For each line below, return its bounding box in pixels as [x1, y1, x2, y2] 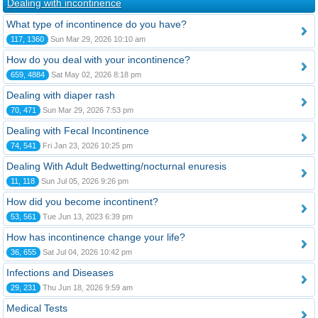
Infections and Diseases [6, 267, 114, 278]
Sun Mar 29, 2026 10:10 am [48, 35, 146, 43]
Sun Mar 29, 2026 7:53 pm [40, 106, 133, 114]
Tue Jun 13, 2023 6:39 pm [40, 212, 133, 221]
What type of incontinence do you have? [6, 18, 187, 30]
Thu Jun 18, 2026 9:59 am [40, 283, 133, 292]
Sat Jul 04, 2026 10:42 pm [40, 248, 132, 256]
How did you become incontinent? [6, 196, 158, 207]
